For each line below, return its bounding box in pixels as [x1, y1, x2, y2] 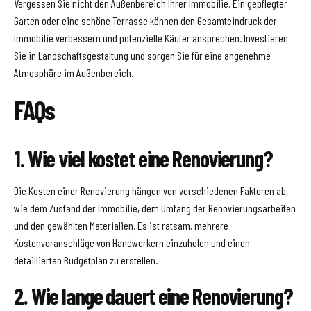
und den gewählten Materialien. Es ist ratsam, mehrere [14, 218, 228, 232]
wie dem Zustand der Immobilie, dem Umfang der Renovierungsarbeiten [14, 201, 296, 215]
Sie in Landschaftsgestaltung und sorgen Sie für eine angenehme [14, 49, 271, 62]
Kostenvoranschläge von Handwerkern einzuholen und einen [14, 235, 250, 249]
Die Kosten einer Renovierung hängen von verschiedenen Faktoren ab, [14, 183, 288, 197]
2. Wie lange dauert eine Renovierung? [14, 283, 293, 310]
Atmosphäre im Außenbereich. [14, 66, 133, 80]
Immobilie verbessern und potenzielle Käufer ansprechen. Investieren [14, 31, 288, 45]
